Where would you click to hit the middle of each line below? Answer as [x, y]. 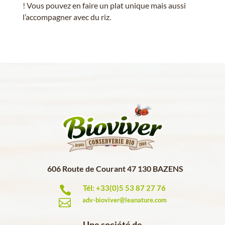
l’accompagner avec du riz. [67, 17]
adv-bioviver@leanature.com [124, 200]
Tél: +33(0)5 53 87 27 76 [124, 188]
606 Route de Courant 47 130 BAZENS [115, 168]
